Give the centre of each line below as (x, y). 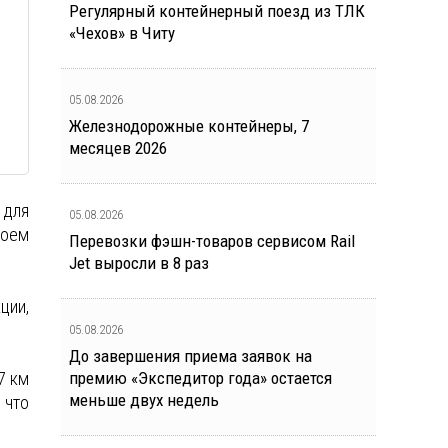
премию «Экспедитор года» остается (200, 378)
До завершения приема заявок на (190, 356)
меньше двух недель (144, 400)
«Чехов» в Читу (122, 33)
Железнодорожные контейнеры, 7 (189, 126)
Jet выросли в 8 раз (139, 263)
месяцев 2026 (118, 148)
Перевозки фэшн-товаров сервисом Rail (212, 241)
